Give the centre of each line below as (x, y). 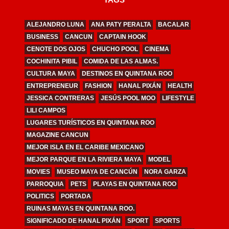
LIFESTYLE (178, 98)
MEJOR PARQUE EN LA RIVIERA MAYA (84, 160)
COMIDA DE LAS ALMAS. (121, 62)
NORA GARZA (165, 172)
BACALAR (173, 25)
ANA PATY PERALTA (121, 25)
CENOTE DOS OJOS (56, 49)
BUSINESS (42, 37)
